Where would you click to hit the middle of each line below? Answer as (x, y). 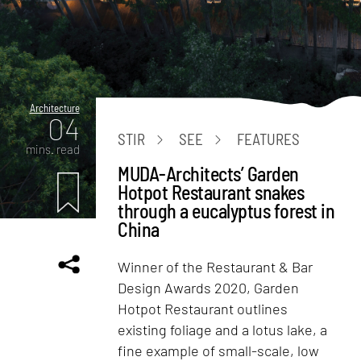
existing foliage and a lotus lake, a (223, 329)
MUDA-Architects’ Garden (208, 173)
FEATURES (269, 139)
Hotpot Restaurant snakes (211, 192)
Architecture (54, 108)
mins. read (52, 149)
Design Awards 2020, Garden (209, 287)
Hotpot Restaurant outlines (203, 308)
